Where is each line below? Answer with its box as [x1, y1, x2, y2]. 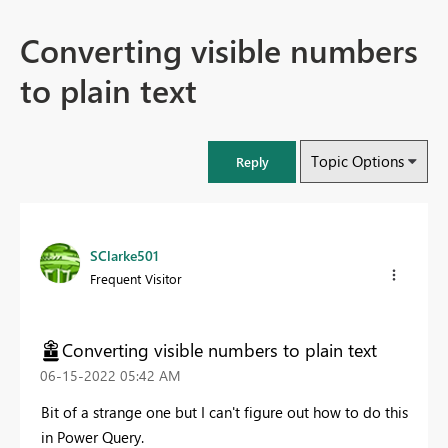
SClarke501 [90, 246, 159, 266]
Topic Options [311, 151, 404, 172]
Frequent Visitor [90, 270, 182, 288]
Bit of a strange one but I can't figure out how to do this [41, 401, 408, 422]
